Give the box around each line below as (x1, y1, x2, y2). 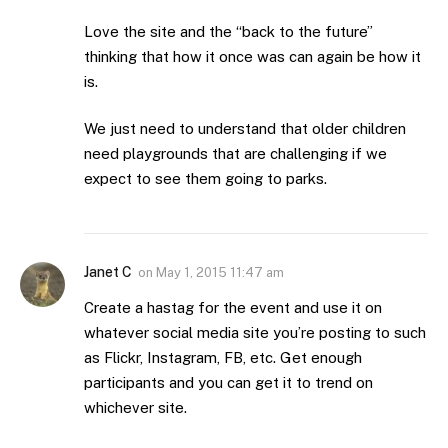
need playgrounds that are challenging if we (84, 145, 387, 163)
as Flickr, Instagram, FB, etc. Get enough (84, 349, 362, 367)
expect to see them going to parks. (84, 170, 327, 188)
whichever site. (84, 399, 187, 417)
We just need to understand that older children (84, 120, 406, 138)
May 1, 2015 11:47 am (156, 265, 284, 281)
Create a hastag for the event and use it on (84, 299, 382, 317)
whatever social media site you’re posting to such (84, 324, 426, 342)
